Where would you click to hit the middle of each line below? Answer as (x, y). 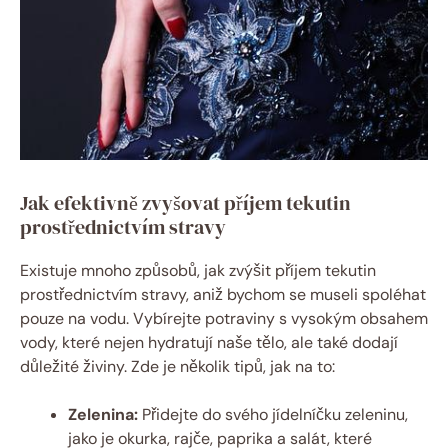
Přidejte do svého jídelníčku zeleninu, (273, 415)
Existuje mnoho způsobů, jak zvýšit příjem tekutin (198, 271)
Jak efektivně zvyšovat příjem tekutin (185, 203)
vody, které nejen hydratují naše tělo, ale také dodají (209, 343)
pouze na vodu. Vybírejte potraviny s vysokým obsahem (224, 319)
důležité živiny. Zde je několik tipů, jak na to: (177, 367)
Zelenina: (103, 415)
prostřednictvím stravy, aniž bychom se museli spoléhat (223, 295)
